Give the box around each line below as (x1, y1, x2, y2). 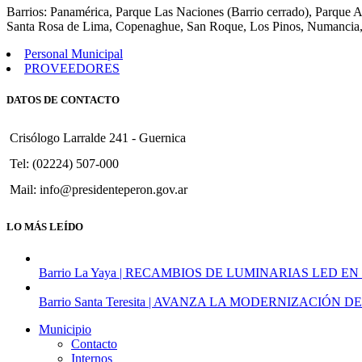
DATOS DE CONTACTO (6, 94, 120, 107)
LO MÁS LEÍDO (6, 220, 83, 233)
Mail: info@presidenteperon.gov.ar (10, 182, 187, 196)
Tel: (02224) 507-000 (10, 156, 119, 170)
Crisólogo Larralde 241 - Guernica (10, 130, 186, 145)
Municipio (39, 322, 91, 336)
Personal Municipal (24, 47, 123, 61)
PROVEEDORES (24, 61, 120, 76)
